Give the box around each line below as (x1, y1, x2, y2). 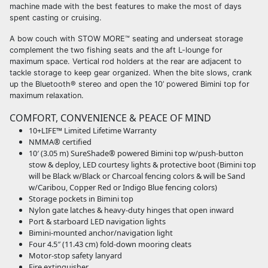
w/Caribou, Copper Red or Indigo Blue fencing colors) (29, 182, 217, 193)
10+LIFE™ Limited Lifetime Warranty (29, 125, 157, 136)
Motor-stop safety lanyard (29, 250, 122, 261)
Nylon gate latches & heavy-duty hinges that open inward (29, 205, 234, 216)
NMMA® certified (29, 136, 92, 148)
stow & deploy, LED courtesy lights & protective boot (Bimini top (29, 159, 256, 170)
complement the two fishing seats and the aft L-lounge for (10, 45, 223, 55)
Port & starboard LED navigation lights (29, 216, 166, 227)
